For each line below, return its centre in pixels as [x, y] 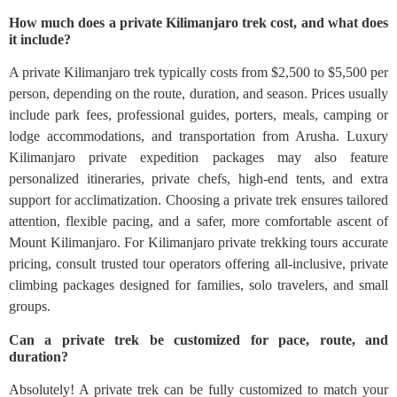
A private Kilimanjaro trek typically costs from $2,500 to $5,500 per [198, 73]
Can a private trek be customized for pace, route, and [198, 340]
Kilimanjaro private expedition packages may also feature [198, 158]
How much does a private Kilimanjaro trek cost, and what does [198, 23]
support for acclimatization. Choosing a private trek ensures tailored [198, 200]
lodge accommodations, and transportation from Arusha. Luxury [198, 136]
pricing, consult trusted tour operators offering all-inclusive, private [198, 264]
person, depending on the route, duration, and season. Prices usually [198, 94]
